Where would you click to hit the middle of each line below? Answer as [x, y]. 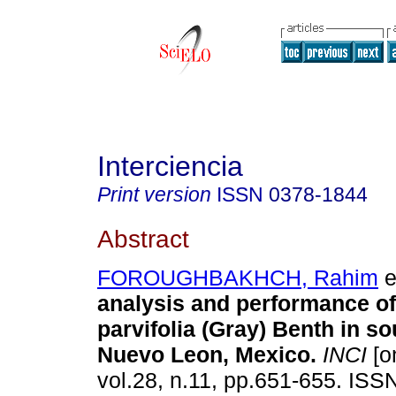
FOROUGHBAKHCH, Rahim [238, 278]
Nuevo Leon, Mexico [204, 355]
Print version [154, 194]
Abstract [143, 238]
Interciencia [170, 166]
